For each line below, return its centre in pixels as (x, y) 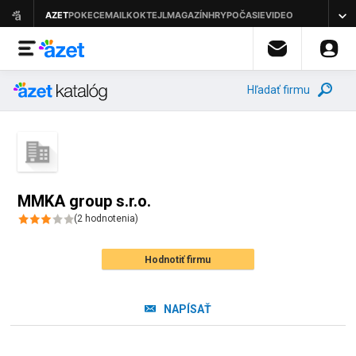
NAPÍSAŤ (187, 309)
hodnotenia (109, 219)
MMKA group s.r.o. (85, 201)
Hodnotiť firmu (178, 260)
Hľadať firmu (279, 90)
